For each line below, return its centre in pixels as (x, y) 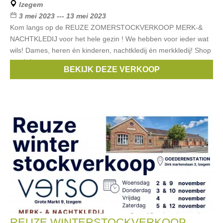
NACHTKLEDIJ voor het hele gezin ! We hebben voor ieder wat (109, 39)
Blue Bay (119, 73)
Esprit (58, 73)
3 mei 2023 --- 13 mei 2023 (62, 16)
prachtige (25, 62)
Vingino (151, 73)
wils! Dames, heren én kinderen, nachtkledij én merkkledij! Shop (111, 50)
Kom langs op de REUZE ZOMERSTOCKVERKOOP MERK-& (106, 27)
